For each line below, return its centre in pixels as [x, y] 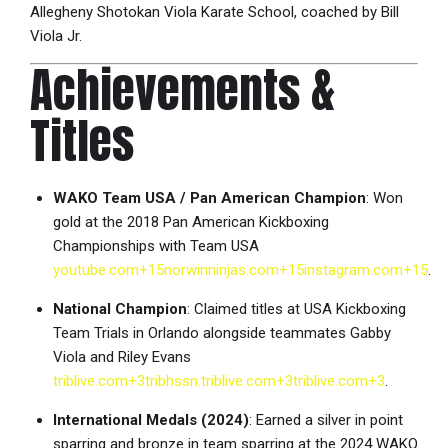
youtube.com [95, 269]
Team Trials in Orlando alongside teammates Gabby [221, 332]
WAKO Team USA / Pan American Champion [209, 197]
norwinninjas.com [221, 269]
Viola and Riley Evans [121, 356]
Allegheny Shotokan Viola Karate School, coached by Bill [214, 12]
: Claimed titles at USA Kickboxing [296, 308]
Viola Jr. [56, 36]
